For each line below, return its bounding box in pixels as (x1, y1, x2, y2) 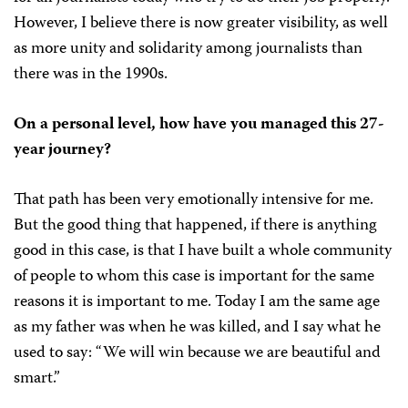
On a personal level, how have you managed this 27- (14, 111, 384, 139)
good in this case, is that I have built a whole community (14, 238, 392, 266)
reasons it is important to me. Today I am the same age (14, 289, 380, 317)
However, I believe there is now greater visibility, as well (14, 10, 388, 38)
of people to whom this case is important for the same (14, 263, 374, 291)
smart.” (14, 365, 60, 393)
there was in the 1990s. (14, 61, 168, 89)
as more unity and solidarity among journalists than (14, 36, 362, 64)
